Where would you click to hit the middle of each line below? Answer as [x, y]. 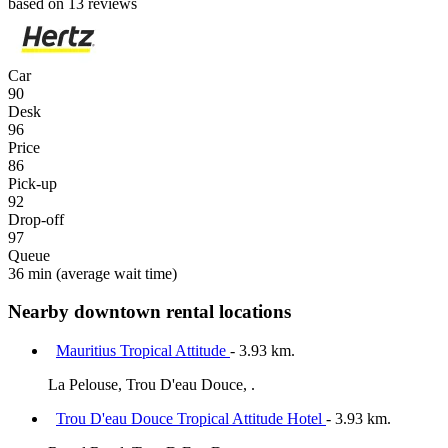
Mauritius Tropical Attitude [143, 351]
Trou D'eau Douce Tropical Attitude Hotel [191, 419]
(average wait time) [114, 273]
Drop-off [36, 219]
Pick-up [32, 183]
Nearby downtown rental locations [149, 312]
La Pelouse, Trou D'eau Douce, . [151, 385]
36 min [30, 273]
